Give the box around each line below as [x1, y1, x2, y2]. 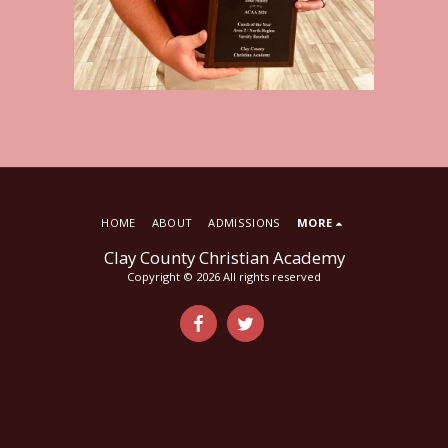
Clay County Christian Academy [103, 246, 345, 270]
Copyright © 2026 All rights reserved [127, 269, 321, 285]
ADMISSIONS [208, 215, 281, 231]
